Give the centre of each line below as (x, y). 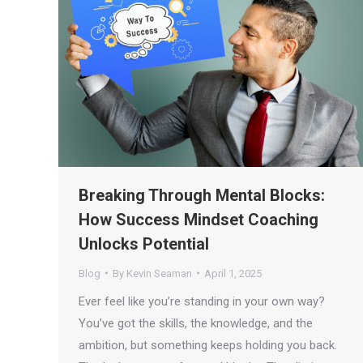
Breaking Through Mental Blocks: (202, 195)
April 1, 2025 (233, 273)
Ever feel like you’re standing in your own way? (202, 301)
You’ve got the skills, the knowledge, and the (196, 323)
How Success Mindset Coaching (199, 219)
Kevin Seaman (159, 273)
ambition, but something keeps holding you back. (208, 345)
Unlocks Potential (144, 243)
